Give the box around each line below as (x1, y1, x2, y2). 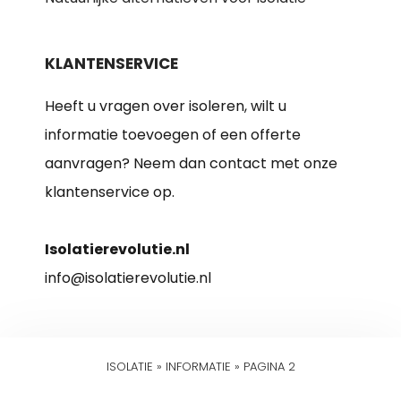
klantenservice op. (45, 182, 175, 202)
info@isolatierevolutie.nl (45, 268, 211, 288)
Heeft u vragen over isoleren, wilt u (45, 96, 286, 116)
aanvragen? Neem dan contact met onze (45, 153, 337, 174)
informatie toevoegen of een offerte (45, 124, 301, 145)
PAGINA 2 (243, 358, 295, 375)
